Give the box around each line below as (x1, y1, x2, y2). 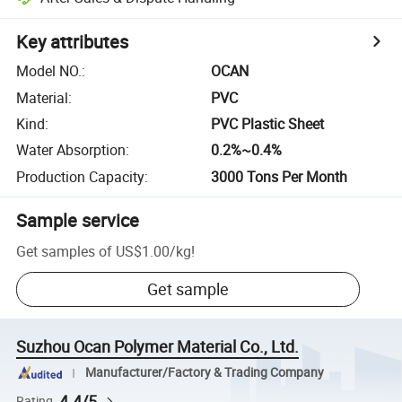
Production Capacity (16, 166, 145, 187)
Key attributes (16, 30, 129, 55)
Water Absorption (16, 140, 127, 161)
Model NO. (16, 61, 83, 82)
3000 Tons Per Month (211, 166, 348, 187)
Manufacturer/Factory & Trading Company (84, 364, 324, 381)
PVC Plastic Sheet (211, 113, 325, 134)
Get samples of (16, 240, 113, 261)
